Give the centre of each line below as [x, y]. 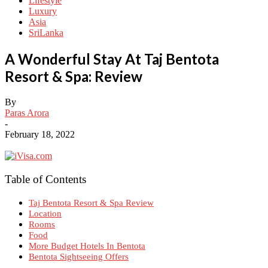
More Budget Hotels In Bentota [87, 246]
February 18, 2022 [40, 134]
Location [45, 214]
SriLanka [46, 33]
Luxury [43, 11]
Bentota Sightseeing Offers [79, 257]
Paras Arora [27, 112]
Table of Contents [45, 179]
